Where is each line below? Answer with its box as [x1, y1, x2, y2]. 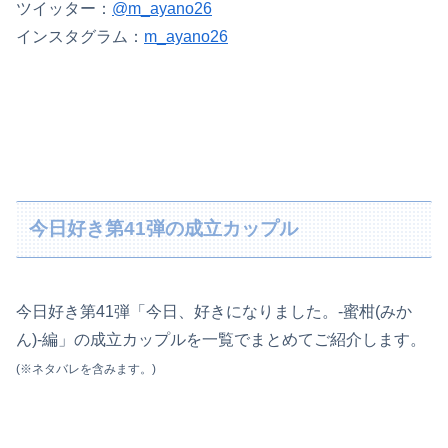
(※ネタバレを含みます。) [16, 361, 156, 376]
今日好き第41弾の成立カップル [29, 218, 299, 240]
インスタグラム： [16, 28, 144, 46]
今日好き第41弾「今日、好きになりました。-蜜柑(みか [16, 302, 412, 320]
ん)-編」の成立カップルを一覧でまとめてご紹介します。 [16, 330, 426, 348]
